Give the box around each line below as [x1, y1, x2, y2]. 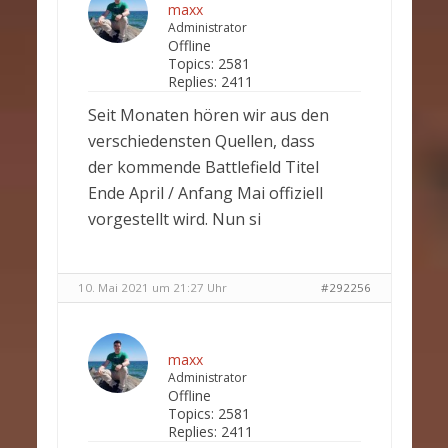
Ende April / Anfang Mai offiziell [87, 182, 323, 204]
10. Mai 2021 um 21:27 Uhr [77, 280, 227, 295]
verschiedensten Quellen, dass [87, 130, 315, 152]
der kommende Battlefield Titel [87, 156, 319, 178]
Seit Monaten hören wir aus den [87, 104, 329, 126]
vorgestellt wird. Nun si [87, 208, 261, 230]
